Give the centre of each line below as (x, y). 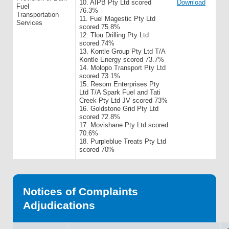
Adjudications (59, 205)
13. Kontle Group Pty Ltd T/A (122, 51)
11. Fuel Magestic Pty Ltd (117, 19)
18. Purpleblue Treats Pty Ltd (123, 141)
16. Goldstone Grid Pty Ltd (119, 109)
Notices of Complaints (81, 191)
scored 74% (97, 43)
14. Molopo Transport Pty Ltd (122, 68)
